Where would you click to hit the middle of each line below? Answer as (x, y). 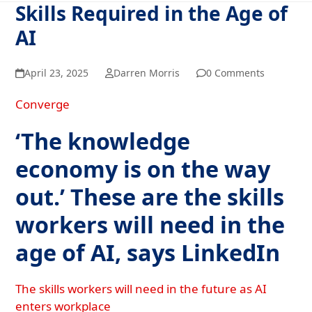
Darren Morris (146, 73)
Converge (43, 104)
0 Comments (235, 73)
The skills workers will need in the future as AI (141, 289)
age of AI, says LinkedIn (148, 252)
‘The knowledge (103, 141)
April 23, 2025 (56, 73)
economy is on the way (143, 169)
